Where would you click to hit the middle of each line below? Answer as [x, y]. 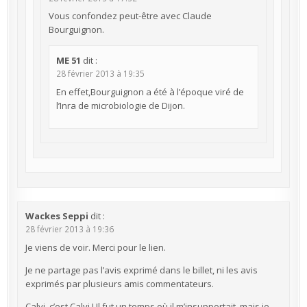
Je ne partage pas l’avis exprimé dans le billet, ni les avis [141, 270]
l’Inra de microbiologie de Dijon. [121, 105]
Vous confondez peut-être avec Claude [130, 16]
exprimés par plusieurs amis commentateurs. [119, 283]
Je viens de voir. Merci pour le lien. [95, 247]
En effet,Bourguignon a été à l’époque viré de [150, 91]
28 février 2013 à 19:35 [101, 73]
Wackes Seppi [57, 216]
